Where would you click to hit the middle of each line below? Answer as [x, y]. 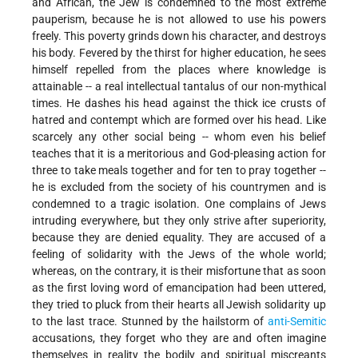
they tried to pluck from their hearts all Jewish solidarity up [179, 304]
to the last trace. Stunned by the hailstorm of [150, 321]
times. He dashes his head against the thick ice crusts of [179, 103]
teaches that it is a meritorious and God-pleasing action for [179, 153]
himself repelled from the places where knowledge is [179, 69]
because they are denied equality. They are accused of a [179, 237]
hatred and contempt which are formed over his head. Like [179, 119]
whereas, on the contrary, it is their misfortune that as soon [179, 270]
